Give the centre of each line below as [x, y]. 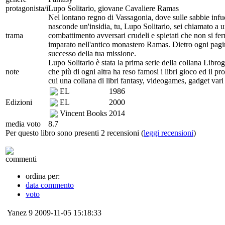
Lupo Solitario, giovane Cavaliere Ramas [114, 8]
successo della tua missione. [92, 53]
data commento [50, 185]
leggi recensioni [168, 133]
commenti [21, 159]
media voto [23, 124]
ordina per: [43, 176]
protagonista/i [27, 8]
